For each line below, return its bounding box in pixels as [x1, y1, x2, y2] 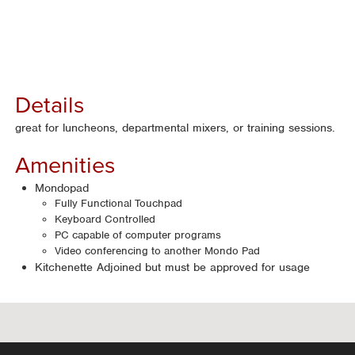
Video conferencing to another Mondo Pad [55, 244, 261, 258]
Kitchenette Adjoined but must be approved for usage [35, 260, 311, 274]
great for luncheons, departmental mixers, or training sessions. [15, 120, 336, 135]
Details [15, 91, 85, 119]
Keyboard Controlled [55, 212, 156, 226]
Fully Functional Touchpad [55, 197, 183, 210]
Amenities [15, 151, 116, 179]
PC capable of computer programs [55, 228, 222, 242]
